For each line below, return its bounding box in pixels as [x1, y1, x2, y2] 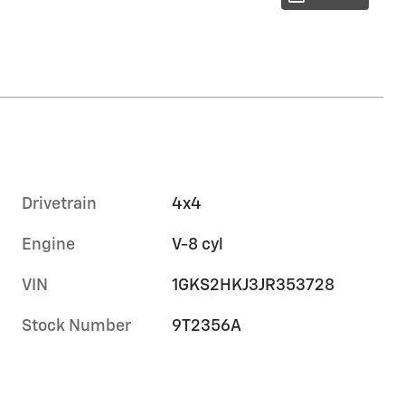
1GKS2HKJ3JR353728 [172, 277, 335, 294]
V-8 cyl [172, 236, 224, 253]
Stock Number [22, 317, 131, 334]
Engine [22, 236, 75, 253]
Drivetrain [22, 195, 97, 212]
